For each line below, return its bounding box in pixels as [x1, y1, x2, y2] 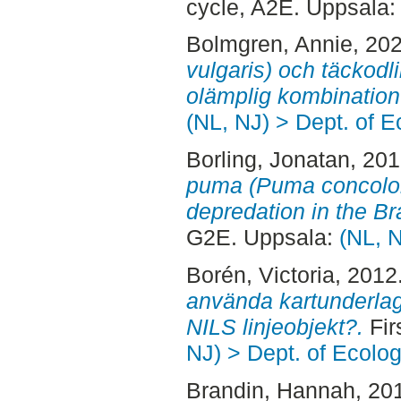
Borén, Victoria [185, 262, 335, 288]
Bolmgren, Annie [185, 31, 353, 57]
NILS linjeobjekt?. [185, 314, 363, 340]
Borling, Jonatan [185, 147, 350, 173]
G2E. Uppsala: [185, 225, 339, 251]
